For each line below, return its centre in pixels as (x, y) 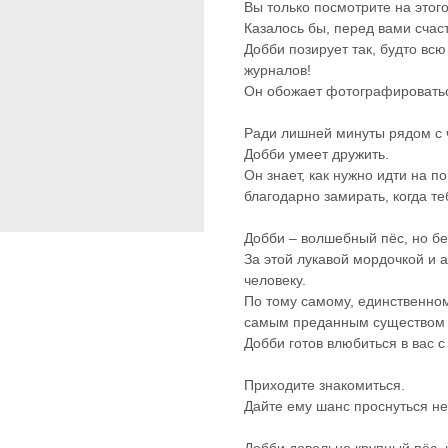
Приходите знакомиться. (324, 385)
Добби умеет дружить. (316, 154)
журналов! (277, 70)
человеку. (275, 280)
